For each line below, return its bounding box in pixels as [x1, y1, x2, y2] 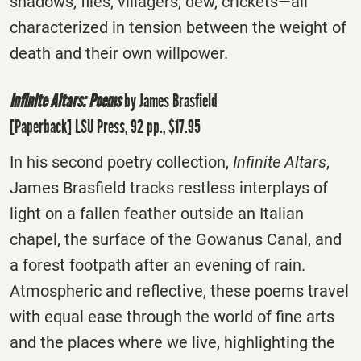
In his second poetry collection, [10, 151, 233, 172]
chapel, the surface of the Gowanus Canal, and [10, 229, 342, 249]
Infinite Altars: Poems [10, 89, 121, 113]
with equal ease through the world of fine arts [10, 306, 334, 326]
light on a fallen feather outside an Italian [10, 203, 304, 223]
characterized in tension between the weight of [10, 17, 346, 37]
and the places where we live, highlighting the [10, 332, 335, 352]
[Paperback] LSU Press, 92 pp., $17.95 [10, 115, 201, 139]
